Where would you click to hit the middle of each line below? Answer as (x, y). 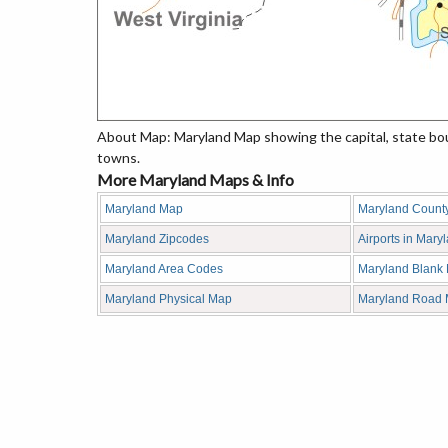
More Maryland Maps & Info (195, 179)
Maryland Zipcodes (157, 239)
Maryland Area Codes (164, 269)
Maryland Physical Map (168, 299)
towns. (118, 157)
